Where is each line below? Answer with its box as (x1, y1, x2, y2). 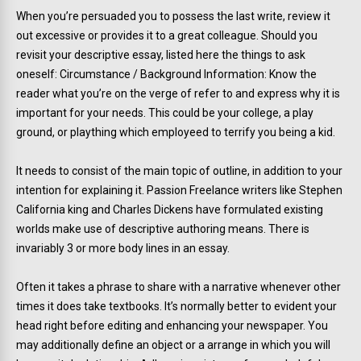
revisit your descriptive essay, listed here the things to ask (16, 48, 305, 61)
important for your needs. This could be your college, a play (16, 106, 313, 119)
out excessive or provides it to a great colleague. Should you (16, 29, 317, 42)
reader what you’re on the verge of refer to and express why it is (16, 87, 340, 100)
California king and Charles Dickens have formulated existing (16, 203, 323, 216)
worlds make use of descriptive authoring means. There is (16, 222, 309, 235)
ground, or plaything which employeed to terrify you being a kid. (16, 126, 335, 139)
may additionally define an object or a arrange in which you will (16, 338, 330, 351)
